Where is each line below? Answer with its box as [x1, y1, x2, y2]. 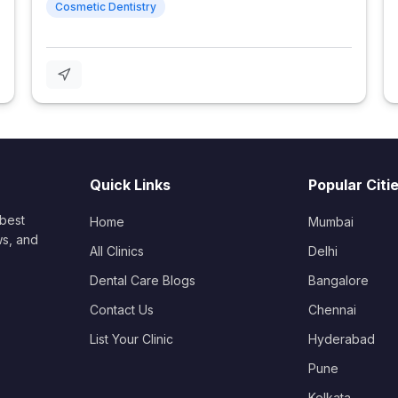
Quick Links [90, 175, 171, 194]
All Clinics [90, 243, 145, 259]
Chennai [307, 301, 356, 317]
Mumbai [307, 213, 354, 229]
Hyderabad [307, 330, 375, 346]
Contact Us [90, 301, 155, 317]
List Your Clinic [90, 330, 174, 346]
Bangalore [307, 272, 369, 288]
